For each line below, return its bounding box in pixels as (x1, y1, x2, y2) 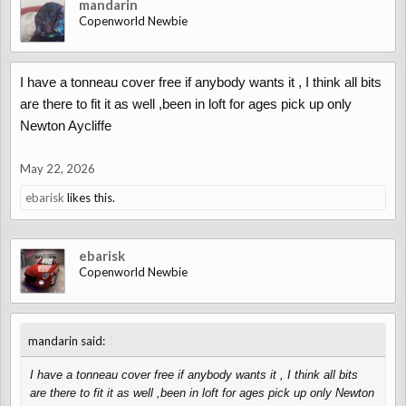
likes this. (64, 190, 115, 205)
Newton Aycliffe (20, 118, 111, 133)
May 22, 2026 (20, 161, 95, 176)
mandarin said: (28, 333, 108, 348)
